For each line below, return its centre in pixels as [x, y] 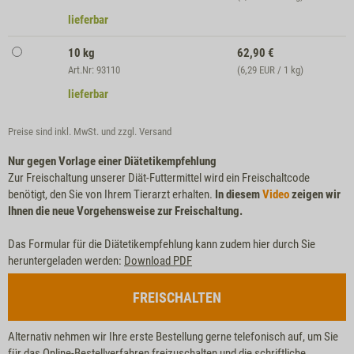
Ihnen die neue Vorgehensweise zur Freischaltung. [125, 211]
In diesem [239, 194]
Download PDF [158, 260]
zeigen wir [315, 194]
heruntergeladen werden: [66, 260]
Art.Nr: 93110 [94, 70]
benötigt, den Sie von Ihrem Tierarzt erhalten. [111, 194]
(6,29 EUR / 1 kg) [271, 70]
